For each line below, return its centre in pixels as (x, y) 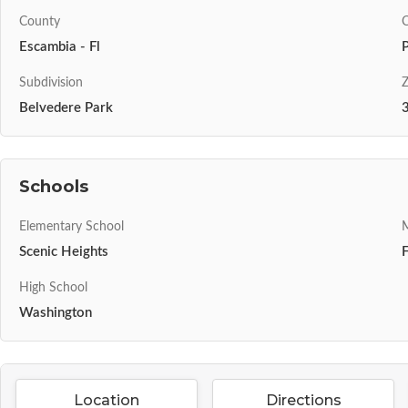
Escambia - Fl (60, 46)
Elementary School (71, 226)
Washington (56, 312)
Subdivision (51, 82)
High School (53, 287)
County (40, 21)
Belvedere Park (66, 107)
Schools (54, 186)
